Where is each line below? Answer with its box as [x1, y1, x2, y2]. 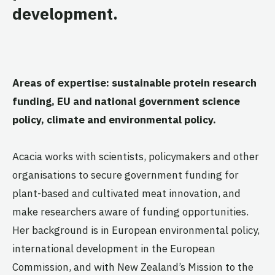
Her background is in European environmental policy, [12, 223, 260, 238]
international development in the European [12, 242, 215, 256]
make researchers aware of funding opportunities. [12, 205, 249, 219]
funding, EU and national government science [12, 94, 240, 108]
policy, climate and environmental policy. [12, 112, 216, 126]
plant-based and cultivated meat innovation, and [12, 187, 241, 201]
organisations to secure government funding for [12, 168, 239, 182]
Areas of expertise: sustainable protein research [12, 76, 257, 90]
